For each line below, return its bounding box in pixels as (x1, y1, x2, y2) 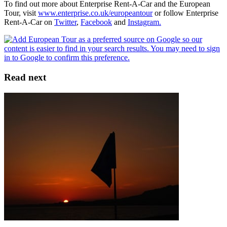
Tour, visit (4, 9, 38, 18)
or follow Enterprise (153, 9, 218, 18)
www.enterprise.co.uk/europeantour (38, 9, 153, 18)
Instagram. (128, 18, 161, 27)
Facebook (81, 18, 112, 27)
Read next (4, 72, 46, 83)
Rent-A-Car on (4, 18, 54, 27)
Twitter (54, 18, 77, 27)
